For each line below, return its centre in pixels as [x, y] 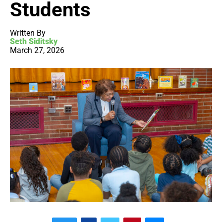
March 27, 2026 [37, 51]
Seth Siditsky [34, 42]
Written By [28, 33]
